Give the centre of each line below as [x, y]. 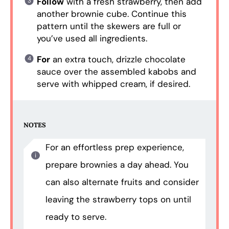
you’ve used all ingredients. [92, 38]
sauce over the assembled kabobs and [116, 71]
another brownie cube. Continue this [111, 14]
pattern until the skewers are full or [109, 26]
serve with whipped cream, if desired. [113, 84]
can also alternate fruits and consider [122, 182]
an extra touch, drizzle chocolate [118, 59]
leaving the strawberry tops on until [118, 200]
